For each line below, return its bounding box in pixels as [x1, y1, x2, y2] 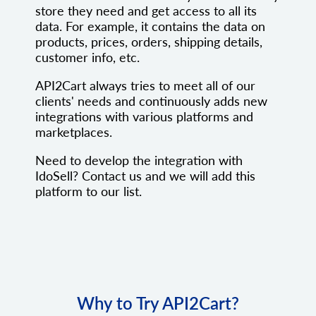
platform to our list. [35, 183, 142, 200]
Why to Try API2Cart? [77, 293, 239, 314]
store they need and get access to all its [35, 3, 257, 19]
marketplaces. [35, 124, 112, 140]
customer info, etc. [35, 49, 140, 66]
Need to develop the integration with [35, 152, 243, 169]
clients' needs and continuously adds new [35, 93, 267, 109]
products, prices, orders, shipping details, [35, 34, 262, 50]
